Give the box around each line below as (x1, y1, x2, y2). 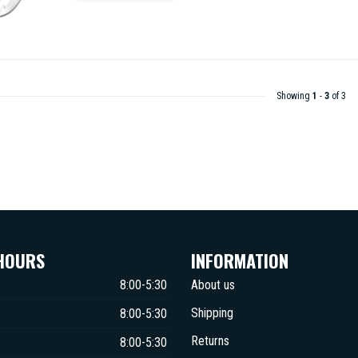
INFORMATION (191, 247, 288, 273)
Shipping (191, 305, 233, 320)
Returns (191, 333, 229, 348)
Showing (276, 90, 312, 101)
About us (191, 277, 235, 292)
